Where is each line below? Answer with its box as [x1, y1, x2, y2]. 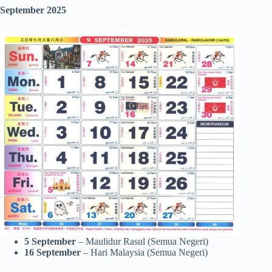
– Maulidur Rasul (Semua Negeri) [76, 236, 208, 247]
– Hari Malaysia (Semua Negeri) [81, 247, 208, 258]
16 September [24, 247, 81, 258]
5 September [24, 236, 76, 247]
